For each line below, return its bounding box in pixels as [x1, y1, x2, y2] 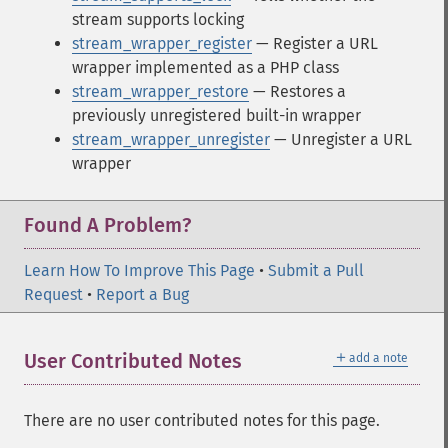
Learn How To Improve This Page [24, 261, 255, 280]
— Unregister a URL [270, 130, 412, 149]
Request [24, 285, 83, 304]
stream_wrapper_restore [72, 82, 249, 101]
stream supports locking [72, 10, 244, 29]
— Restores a [249, 82, 346, 101]
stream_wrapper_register [72, 34, 252, 53]
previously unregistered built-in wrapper [72, 106, 361, 125]
